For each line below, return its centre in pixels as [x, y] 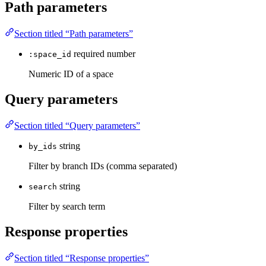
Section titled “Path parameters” [74, 34]
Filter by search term [67, 206]
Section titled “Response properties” [82, 258]
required [89, 54]
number [121, 54]
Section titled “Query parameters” [77, 125]
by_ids [43, 146]
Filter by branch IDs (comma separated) [103, 166]
